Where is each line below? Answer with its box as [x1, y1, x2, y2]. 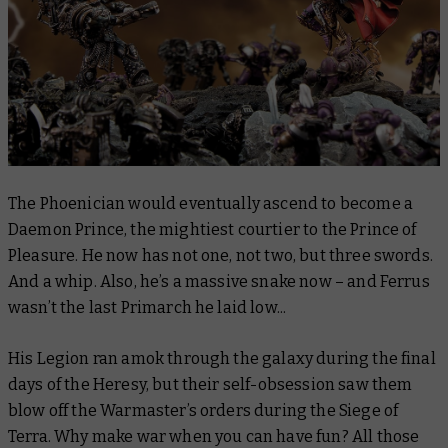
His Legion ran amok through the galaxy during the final [8, 349, 436, 369]
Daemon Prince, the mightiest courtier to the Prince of [8, 220, 417, 240]
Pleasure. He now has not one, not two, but [8, 246, 329, 266]
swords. [373, 246, 433, 266]
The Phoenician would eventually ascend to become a [8, 194, 414, 214]
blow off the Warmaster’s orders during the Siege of [8, 401, 399, 421]
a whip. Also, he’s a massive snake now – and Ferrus [42, 272, 430, 292]
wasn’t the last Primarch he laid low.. [8, 298, 284, 318]
